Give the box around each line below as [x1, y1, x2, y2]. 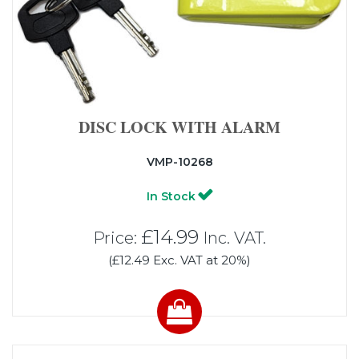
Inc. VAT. [199, 228, 266, 248]
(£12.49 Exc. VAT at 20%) [108, 252, 251, 268]
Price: [93, 228, 141, 248]
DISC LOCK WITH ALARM [79, 115, 280, 139]
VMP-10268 [146, 154, 213, 169]
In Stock [146, 188, 196, 204]
